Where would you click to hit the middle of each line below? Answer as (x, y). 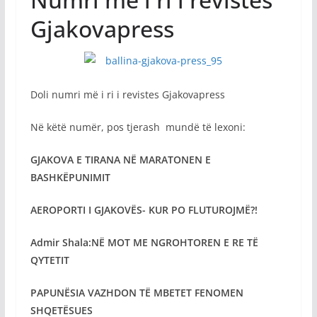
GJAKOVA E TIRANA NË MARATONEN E (120, 159)
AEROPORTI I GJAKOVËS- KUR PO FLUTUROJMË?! (144, 209)
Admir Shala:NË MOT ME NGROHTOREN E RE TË (144, 242)
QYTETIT (50, 260)
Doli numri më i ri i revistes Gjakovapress (127, 94)
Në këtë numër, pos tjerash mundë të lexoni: (138, 127)
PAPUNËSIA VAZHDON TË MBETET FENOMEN (137, 292)
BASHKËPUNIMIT (70, 177)
